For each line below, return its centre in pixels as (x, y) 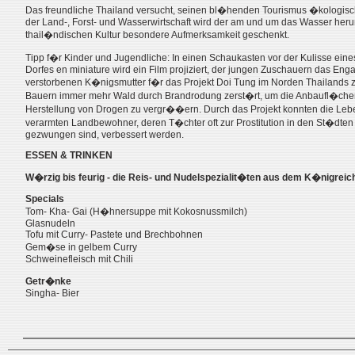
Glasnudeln (50, 223)
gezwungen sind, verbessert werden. (105, 134)
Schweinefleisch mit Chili (79, 259)
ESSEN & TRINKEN (69, 155)
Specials (45, 198)
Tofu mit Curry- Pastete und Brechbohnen (114, 234)
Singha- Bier (52, 293)
